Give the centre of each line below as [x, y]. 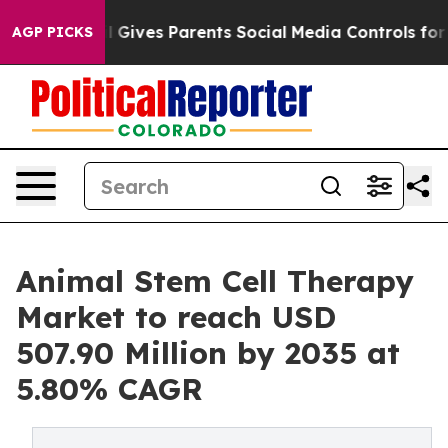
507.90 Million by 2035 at [208, 353]
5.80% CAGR [109, 389]
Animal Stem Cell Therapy [215, 281]
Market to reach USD [176, 317]
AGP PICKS [52, 32]
